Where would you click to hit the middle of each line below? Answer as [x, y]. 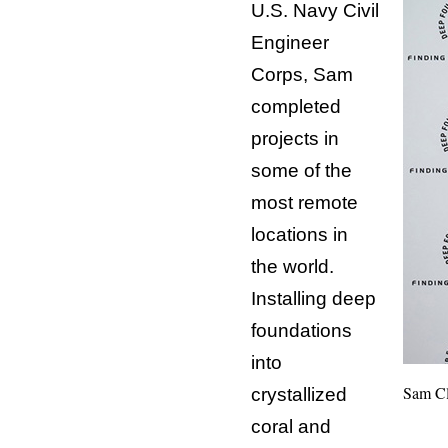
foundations [301, 330]
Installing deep [313, 298]
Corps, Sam [301, 74]
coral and [290, 426]
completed [295, 106]
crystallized [298, 394]
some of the [301, 170]
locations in [299, 234]
